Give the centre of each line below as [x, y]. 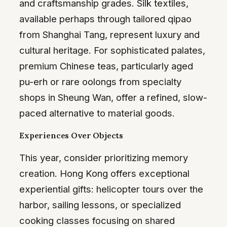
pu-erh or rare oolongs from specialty [100, 81]
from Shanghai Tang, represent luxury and [109, 34]
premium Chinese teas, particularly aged [106, 66]
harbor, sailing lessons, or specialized [100, 204]
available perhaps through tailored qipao [105, 18]
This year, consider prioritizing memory [104, 157]
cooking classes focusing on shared [97, 220]
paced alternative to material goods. [97, 113]
